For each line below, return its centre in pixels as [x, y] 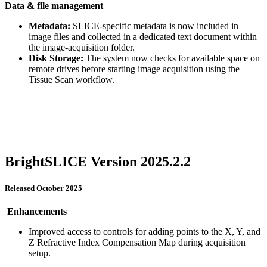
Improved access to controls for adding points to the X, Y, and [145, 231]
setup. [40, 253]
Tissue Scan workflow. [72, 80]
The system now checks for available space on [172, 58]
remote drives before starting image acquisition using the [134, 69]
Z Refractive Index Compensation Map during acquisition [137, 242]
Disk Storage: [56, 58]
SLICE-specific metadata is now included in [154, 26]
